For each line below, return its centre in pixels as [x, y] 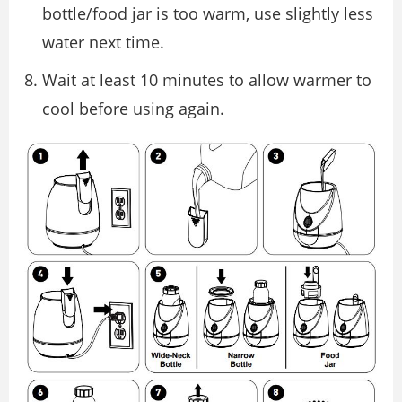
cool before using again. [133, 108]
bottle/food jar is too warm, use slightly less [208, 13]
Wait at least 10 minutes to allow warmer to [207, 79]
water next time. [103, 42]
